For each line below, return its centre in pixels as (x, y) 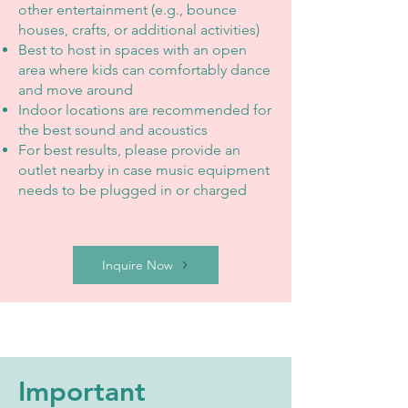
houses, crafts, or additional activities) (139, 30)
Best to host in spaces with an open (133, 50)
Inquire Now (138, 265)
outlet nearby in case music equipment (144, 170)
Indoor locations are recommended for (145, 110)
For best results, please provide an (129, 150)
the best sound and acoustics (113, 130)
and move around (76, 90)
